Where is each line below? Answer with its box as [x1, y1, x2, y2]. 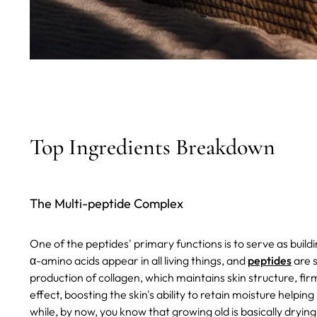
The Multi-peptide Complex [30, 195, 183, 212]
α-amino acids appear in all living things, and [30, 253, 248, 268]
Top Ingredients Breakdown [30, 133, 275, 161]
